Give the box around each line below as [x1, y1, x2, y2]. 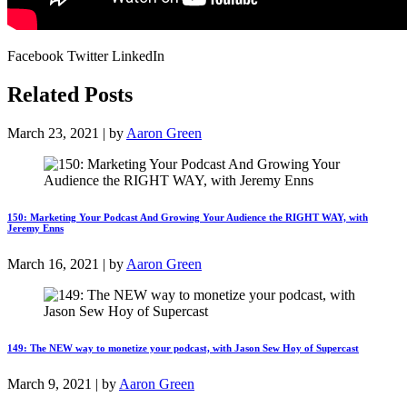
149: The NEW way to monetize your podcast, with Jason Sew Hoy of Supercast [7, 342, 359, 353]
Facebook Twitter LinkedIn [7, 48, 164, 65]
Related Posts [7, 83, 133, 107]
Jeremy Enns [7, 222, 64, 233]
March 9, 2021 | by [7, 375, 119, 392]
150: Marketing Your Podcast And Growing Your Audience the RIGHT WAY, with [7, 211, 368, 223]
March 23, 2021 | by [7, 125, 126, 141]
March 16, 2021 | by [7, 255, 126, 272]
